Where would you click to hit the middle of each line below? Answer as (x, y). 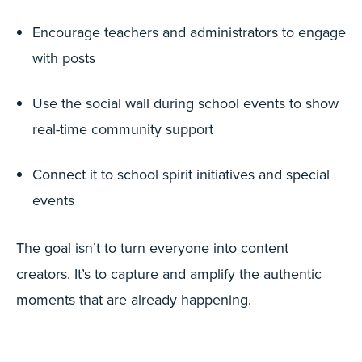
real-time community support (123, 129)
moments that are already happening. (134, 299)
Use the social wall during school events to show (185, 103)
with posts (64, 58)
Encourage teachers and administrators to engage (189, 32)
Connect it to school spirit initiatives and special (181, 174)
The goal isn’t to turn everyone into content (152, 248)
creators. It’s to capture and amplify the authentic (169, 274)
